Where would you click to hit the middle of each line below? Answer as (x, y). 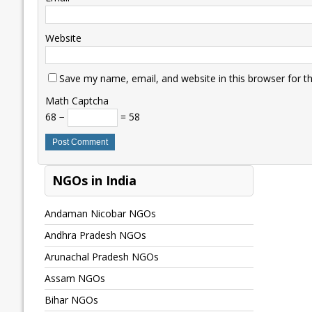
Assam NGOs (75, 279)
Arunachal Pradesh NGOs (101, 257)
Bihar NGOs (71, 300)
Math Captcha (77, 101)
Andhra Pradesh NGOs (95, 235)
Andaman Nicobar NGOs (100, 214)
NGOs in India (94, 181)
